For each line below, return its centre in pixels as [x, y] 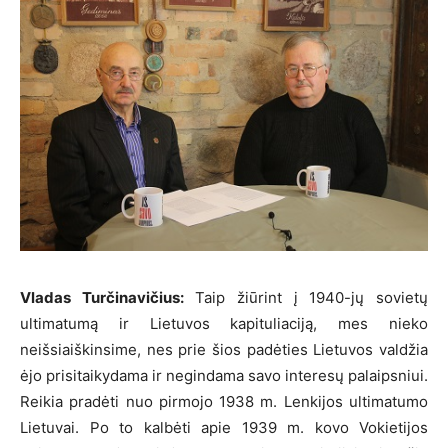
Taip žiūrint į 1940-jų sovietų [306, 297]
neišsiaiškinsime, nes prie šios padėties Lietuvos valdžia [224, 349]
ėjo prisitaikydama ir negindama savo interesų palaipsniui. [224, 375]
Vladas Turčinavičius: [102, 297]
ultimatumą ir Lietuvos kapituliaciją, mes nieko [224, 323]
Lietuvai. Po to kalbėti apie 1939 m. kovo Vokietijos [224, 427]
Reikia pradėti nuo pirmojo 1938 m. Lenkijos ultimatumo [224, 401]
